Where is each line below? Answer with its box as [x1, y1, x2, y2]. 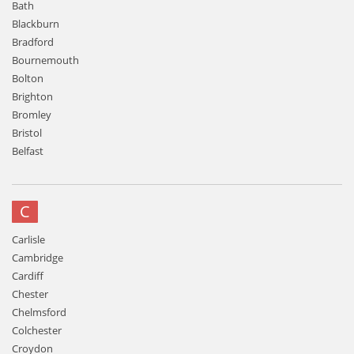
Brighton [12, 89, 53, 104]
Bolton [12, 71, 43, 85]
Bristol [12, 126, 42, 140]
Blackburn [12, 17, 59, 31]
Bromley [12, 107, 51, 122]
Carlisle [12, 232, 45, 247]
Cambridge [12, 250, 63, 265]
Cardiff [12, 269, 43, 283]
